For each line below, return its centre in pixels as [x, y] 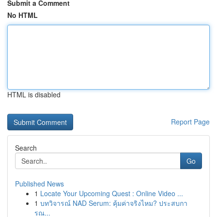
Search [26, 148]
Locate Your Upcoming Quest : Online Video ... [112, 193]
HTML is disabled [34, 94]
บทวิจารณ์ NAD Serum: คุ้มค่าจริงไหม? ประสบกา [114, 203]
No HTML [23, 15]
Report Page [190, 122]
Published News [39, 184]
